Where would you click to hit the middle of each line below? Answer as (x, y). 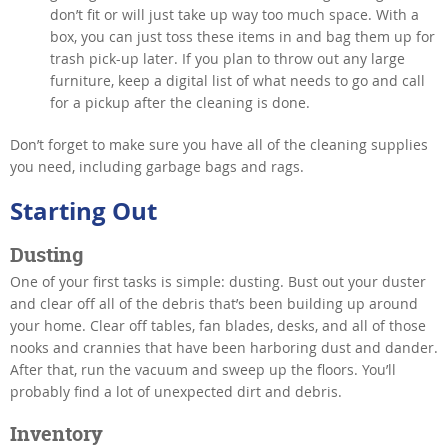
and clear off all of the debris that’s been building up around (214, 303)
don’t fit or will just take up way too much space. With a (234, 14)
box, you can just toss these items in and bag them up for (242, 36)
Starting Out (83, 210)
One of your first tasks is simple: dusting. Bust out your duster (218, 281)
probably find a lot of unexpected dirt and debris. (176, 391)
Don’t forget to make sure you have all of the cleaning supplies (219, 144)
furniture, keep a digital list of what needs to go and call (237, 80)
